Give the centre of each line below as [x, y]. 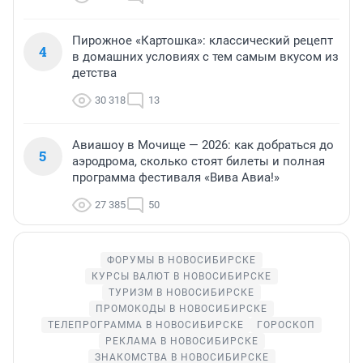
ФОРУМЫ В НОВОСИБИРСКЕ [181, 261]
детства [94, 73]
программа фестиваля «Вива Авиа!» [176, 178]
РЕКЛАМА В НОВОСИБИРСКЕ [181, 342]
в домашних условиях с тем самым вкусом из [205, 57]
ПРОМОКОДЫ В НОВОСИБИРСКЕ [181, 309]
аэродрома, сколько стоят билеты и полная [199, 162]
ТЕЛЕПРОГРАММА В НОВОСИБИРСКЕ [146, 325]
